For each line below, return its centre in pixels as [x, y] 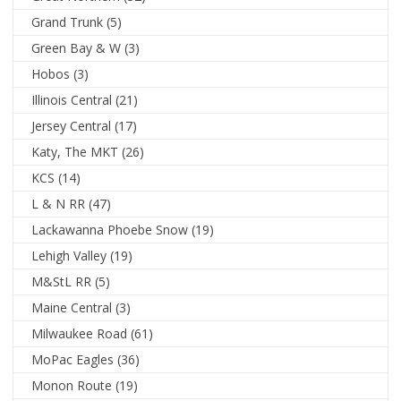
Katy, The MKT [75, 152]
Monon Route [72, 386]
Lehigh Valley [69, 256]
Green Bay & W [77, 48]
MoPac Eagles [73, 360]
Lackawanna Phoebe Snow [110, 230]
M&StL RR [62, 282]
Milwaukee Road [80, 334]
